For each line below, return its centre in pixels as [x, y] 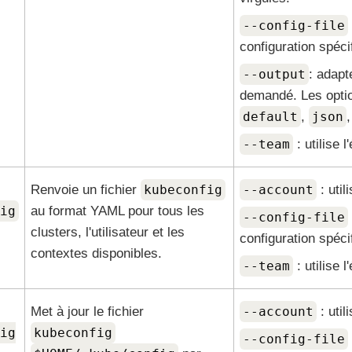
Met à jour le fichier [87, 312]
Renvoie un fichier [85, 190]
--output [274, 74]
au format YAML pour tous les [117, 211]
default [270, 117]
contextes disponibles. [96, 253]
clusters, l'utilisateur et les [107, 232]
